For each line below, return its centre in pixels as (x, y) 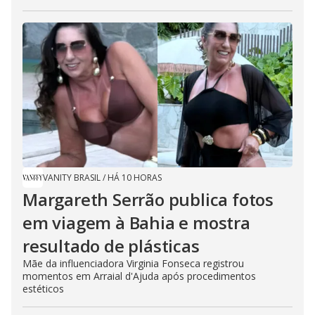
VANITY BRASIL (72, 178)
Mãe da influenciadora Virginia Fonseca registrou (133, 264)
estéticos (43, 289)
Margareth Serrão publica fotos (148, 200)
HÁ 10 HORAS (135, 178)
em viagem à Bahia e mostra (136, 223)
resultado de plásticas (111, 246)
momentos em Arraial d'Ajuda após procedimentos (139, 276)
